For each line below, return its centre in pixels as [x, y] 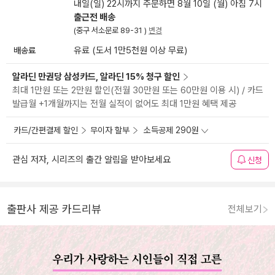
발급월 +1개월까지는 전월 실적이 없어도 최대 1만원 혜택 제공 [124, 104]
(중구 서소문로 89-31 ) [111, 31]
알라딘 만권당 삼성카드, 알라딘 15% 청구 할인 [96, 77]
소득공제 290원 [171, 130]
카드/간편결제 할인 [46, 130]
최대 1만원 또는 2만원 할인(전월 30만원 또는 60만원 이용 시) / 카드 [138, 91]
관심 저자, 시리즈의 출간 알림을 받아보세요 [91, 160]
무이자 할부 [110, 130]
